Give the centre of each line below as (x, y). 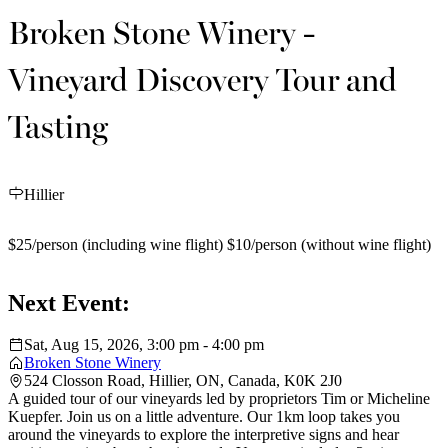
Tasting (58, 125)
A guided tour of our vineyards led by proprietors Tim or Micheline (219, 399)
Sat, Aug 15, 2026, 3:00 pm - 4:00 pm (144, 345)
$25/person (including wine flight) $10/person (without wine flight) (219, 244)
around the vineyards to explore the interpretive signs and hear (203, 435)
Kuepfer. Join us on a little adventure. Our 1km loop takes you (204, 417)
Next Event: (69, 302)
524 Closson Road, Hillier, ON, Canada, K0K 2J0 (183, 381)
